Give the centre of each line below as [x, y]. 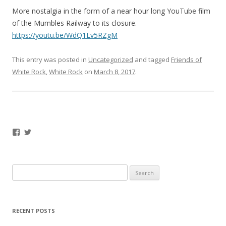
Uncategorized [111, 60]
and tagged [152, 60]
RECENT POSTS [34, 211]
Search [22, 170]
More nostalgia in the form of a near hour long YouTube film [111, 11]
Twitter [42, 132]
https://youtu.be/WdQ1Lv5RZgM [65, 35]
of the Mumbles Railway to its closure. [74, 23]
